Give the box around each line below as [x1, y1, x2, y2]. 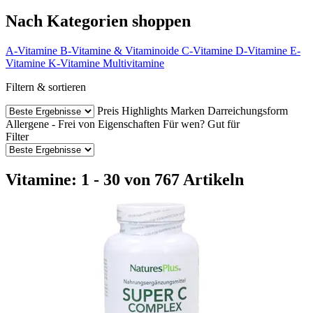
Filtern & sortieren [6, 80, 86, 93]
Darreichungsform [208, 104, 288, 117]
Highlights [122, 104, 168, 117]
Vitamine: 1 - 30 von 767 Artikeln [6, 170, 244, 189]
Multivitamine [103, 57, 164, 69]
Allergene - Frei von [6, 117, 95, 130]
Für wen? [163, 117, 205, 130]
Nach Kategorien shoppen [6, 11, 191, 30]
